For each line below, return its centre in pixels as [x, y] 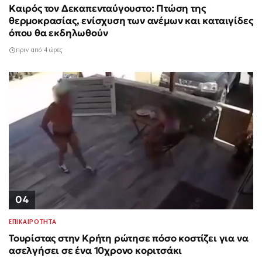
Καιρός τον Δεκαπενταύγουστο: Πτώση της [107, 8]
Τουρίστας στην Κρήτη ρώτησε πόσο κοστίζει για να [129, 239]
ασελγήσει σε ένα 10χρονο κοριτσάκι [96, 251]
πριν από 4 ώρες [39, 50]
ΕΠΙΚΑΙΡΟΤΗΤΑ [33, 223]
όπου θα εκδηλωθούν [58, 33]
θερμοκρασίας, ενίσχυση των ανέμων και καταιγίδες [131, 20]
